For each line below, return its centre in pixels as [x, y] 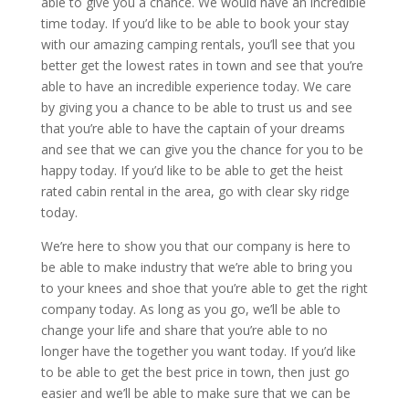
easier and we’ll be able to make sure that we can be [195, 393]
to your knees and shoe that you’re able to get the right [204, 288]
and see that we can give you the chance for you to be [202, 150]
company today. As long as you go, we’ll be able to [190, 309]
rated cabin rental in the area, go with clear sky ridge [195, 192]
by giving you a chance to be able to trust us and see [196, 108]
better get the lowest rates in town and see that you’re [202, 66]
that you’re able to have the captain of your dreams [193, 129]
